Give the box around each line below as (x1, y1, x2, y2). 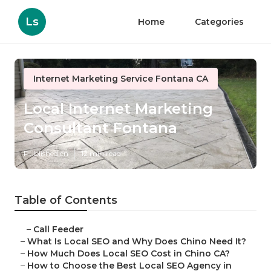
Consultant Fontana (24, 119, 177, 137)
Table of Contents (15, 194, 117, 207)
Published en (24, 149, 68, 158)
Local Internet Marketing (24, 100, 213, 118)
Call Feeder (33, 224, 83, 235)
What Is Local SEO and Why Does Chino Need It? (27, 236, 246, 247)
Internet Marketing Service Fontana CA (33, 73, 208, 84)
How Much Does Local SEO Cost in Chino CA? (27, 248, 230, 260)
